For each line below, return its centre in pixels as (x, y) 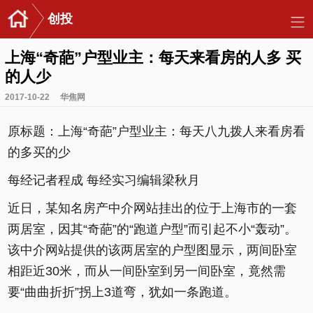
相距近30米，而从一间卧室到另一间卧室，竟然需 (147, 271)
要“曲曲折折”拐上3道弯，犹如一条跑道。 (122, 292)
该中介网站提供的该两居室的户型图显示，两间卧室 (152, 250)
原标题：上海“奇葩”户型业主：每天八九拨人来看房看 (156, 131)
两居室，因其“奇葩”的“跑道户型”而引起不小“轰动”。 (152, 229)
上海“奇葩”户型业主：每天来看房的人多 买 (153, 58)
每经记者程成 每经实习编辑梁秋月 (104, 180)
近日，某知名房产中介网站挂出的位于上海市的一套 (152, 208)
